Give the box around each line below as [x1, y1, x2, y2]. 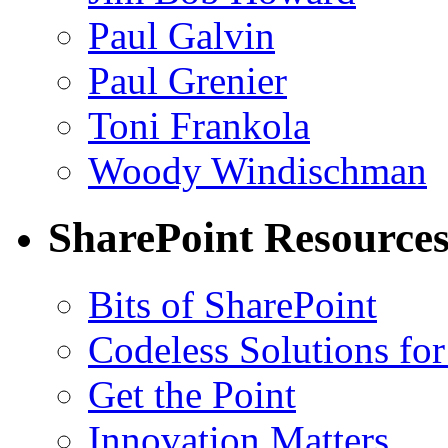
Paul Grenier [88, 59, 287, 103]
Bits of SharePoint [88, 283, 377, 327]
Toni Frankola [88, 104, 310, 148]
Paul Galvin [88, 14, 275, 58]
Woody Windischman [88, 149, 427, 193]
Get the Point [88, 373, 296, 417]
